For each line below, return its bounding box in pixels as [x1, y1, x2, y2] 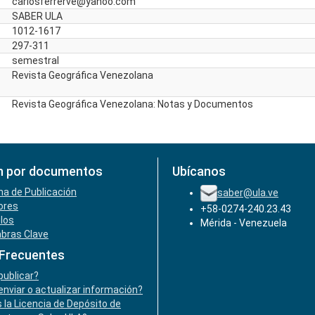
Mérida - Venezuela [200, 217, 287, 229]
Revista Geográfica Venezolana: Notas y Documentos [12, 98, 253, 110]
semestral [12, 55, 59, 66]
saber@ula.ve [217, 186, 278, 198]
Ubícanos [172, 164, 226, 179]
